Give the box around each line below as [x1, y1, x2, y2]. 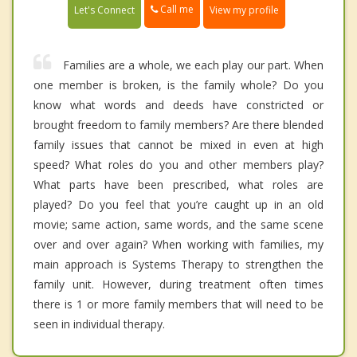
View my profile [210, 2, 279, 17]
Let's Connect [74, 2, 135, 17]
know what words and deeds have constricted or [33, 96, 324, 112]
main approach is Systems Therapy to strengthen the [33, 256, 324, 272]
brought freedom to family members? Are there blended [33, 116, 324, 132]
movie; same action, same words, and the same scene [33, 216, 324, 232]
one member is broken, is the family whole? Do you [33, 76, 324, 92]
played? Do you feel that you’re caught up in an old [33, 196, 324, 212]
